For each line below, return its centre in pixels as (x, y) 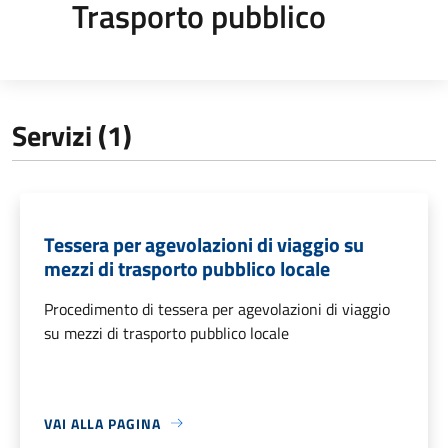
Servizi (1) (72, 135)
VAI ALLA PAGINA (102, 423)
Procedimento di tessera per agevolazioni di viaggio (217, 308)
